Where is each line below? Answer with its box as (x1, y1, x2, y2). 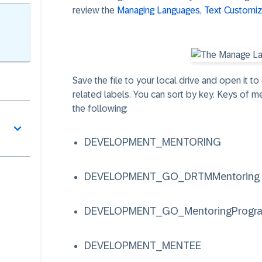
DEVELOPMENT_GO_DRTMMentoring (84, 171, 260, 182)
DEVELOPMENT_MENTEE (84, 240, 201, 251)
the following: (73, 104, 127, 113)
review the (73, 5, 117, 15)
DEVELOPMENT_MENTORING (84, 136, 221, 148)
